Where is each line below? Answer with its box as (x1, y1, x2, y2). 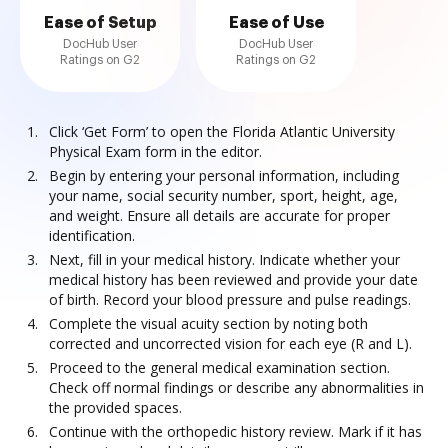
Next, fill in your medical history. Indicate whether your (49, 250, 400, 269)
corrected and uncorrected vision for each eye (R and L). (49, 334, 412, 353)
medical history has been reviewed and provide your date (49, 270, 418, 289)
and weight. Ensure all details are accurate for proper (49, 206, 390, 225)
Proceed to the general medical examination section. (49, 358, 390, 377)
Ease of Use (228, 15, 324, 31)
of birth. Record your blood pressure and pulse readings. (49, 290, 411, 309)
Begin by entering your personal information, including (49, 166, 399, 185)
